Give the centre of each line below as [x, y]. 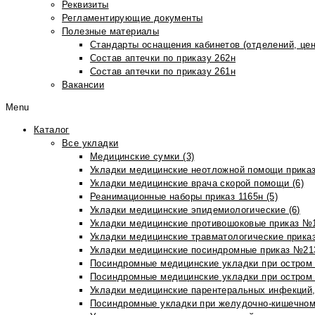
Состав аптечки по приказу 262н [163, 58]
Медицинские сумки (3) [142, 156]
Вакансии [83, 85]
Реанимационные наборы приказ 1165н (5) [184, 197]
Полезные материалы [111, 31]
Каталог [52, 130]
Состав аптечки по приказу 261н [163, 71]
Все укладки [90, 143]
